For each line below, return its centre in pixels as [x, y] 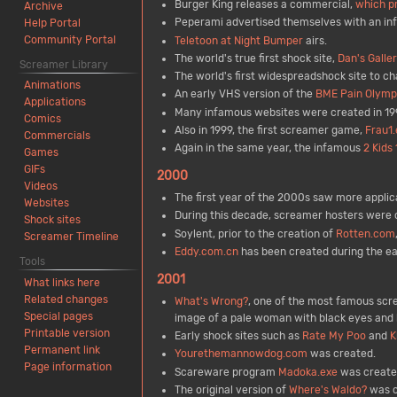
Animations [53, 86]
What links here [62, 283]
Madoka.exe [307, 372]
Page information [68, 367]
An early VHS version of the [245, 94]
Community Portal [70, 39]
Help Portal [53, 23]
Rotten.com [365, 234]
